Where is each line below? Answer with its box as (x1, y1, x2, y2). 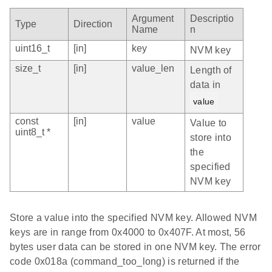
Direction (73, 18, 112, 29)
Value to (190, 117, 227, 128)
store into (190, 132, 231, 143)
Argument (132, 13, 174, 24)
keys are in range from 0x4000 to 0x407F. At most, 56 (10, 226, 246, 237)
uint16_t (15, 42, 50, 53)
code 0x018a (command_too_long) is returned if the (10, 256, 240, 267)
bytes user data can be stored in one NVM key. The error (10, 241, 261, 252)
